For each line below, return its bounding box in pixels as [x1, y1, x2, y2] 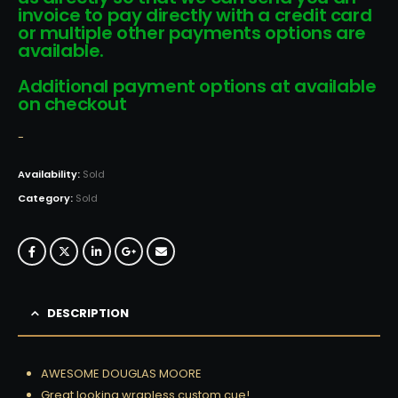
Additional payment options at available [18, 74, 377, 99]
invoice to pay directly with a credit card [18, 3, 372, 28]
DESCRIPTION [47, 304, 129, 322]
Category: [18, 190, 76, 205]
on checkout [18, 92, 127, 117]
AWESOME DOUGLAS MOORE [41, 364, 202, 382]
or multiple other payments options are [18, 20, 366, 46]
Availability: [18, 166, 83, 181]
